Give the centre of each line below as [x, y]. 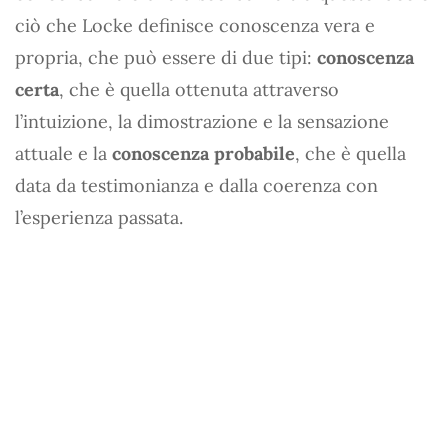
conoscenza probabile [203, 153]
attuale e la [63, 153]
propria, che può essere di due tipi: [166, 57]
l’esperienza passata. [99, 217]
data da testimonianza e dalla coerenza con [196, 185]
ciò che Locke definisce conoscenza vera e [195, 25]
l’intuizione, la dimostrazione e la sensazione [202, 121]
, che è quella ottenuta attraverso [199, 89]
